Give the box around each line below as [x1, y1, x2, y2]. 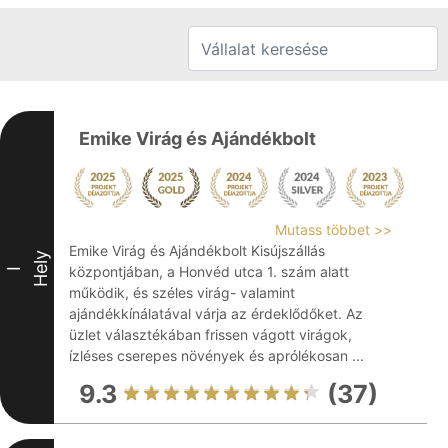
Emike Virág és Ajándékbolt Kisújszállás [69, 242, 325, 259]
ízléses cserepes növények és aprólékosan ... [69, 347, 364, 364]
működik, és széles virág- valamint [69, 284, 295, 301]
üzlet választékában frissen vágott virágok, [69, 326, 352, 343]
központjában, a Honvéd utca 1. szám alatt [69, 263, 349, 280]
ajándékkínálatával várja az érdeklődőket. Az [69, 305, 363, 322]
